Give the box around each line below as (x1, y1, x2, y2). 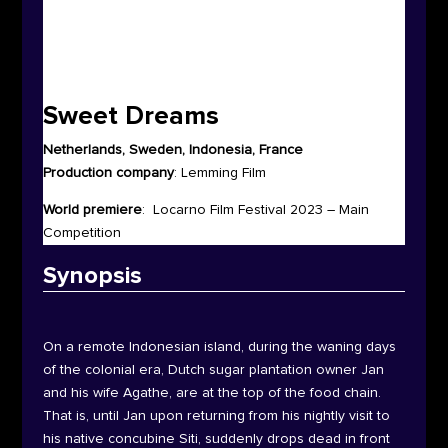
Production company (42, 166, 174, 181)
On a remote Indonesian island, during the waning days (42, 340, 396, 355)
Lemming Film (180, 166, 266, 181)
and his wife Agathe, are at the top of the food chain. (42, 386, 381, 401)
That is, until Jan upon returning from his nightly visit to (42, 409, 390, 424)
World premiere (42, 203, 142, 218)
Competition (42, 226, 121, 241)
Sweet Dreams (42, 100, 219, 133)
